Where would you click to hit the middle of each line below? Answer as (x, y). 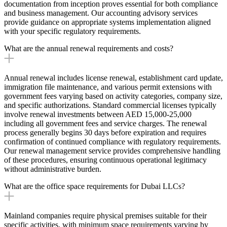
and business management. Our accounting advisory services (101, 13)
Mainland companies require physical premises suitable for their (105, 215)
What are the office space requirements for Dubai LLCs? (94, 186)
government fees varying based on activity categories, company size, (113, 96)
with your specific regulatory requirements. (72, 31)
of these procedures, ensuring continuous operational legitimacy (105, 160)
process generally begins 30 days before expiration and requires (105, 132)
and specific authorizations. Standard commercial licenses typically (110, 105)
